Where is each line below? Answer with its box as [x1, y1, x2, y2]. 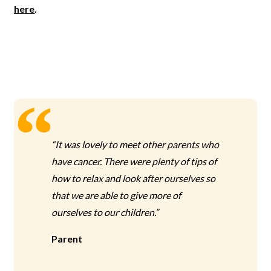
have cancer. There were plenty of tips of [51, 155, 217, 167]
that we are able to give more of [51, 189, 181, 201]
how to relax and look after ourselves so [51, 172, 216, 184]
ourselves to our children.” [51, 206, 159, 218]
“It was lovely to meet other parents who [51, 139, 220, 150]
